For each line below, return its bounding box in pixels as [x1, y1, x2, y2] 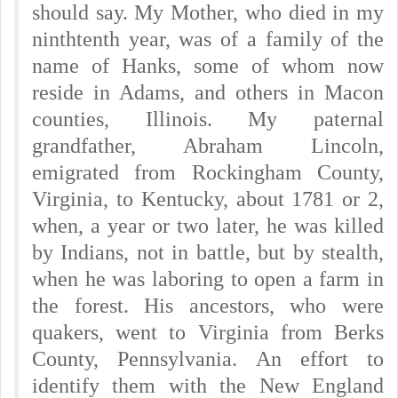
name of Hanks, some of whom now [32, 54, 384, 77]
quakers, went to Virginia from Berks [32, 321, 384, 344]
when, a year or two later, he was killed [32, 214, 384, 237]
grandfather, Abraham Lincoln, [32, 134, 384, 157]
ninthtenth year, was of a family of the [32, 28, 384, 51]
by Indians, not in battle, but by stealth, [32, 241, 384, 264]
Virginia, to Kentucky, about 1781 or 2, [32, 187, 384, 211]
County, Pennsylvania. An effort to [32, 347, 384, 370]
